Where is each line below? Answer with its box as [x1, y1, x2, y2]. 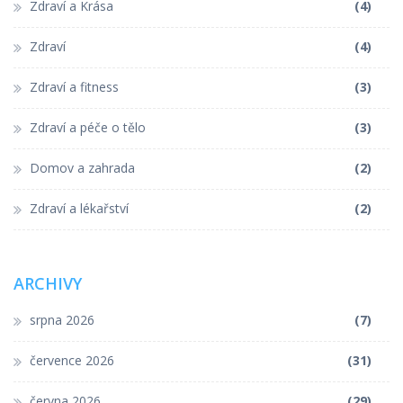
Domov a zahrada [30, 159, 135, 177]
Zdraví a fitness [30, 78, 119, 96]
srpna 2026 [30, 311, 94, 329]
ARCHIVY [13, 273, 82, 295]
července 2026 [30, 352, 114, 370]
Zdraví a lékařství [30, 200, 129, 218]
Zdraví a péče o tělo [30, 119, 146, 137]
